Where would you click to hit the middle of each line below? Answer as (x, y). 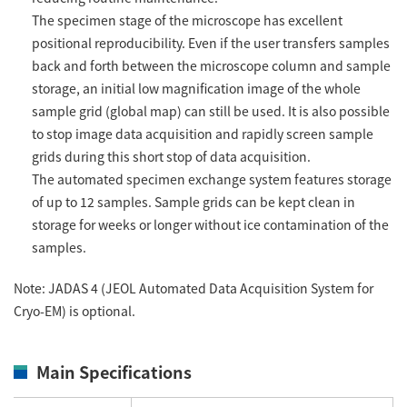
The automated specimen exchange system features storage (212, 179)
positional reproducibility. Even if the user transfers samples (211, 43)
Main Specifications (114, 372)
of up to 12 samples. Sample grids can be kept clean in (194, 202)
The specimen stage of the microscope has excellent (187, 20)
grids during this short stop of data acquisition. (171, 156)
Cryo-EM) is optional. (74, 311)
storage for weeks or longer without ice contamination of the (210, 224)
